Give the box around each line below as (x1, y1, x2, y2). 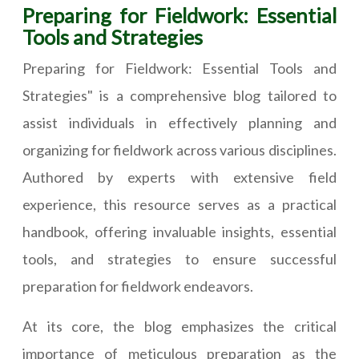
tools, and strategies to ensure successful (22, 250, 337, 268)
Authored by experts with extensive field (22, 168, 337, 187)
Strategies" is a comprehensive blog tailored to (22, 87, 337, 105)
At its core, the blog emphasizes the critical (22, 317, 337, 336)
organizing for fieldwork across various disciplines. (22, 141, 337, 159)
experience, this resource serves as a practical (22, 196, 337, 214)
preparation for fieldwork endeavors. (22, 277, 253, 296)
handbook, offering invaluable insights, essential (22, 223, 337, 241)
